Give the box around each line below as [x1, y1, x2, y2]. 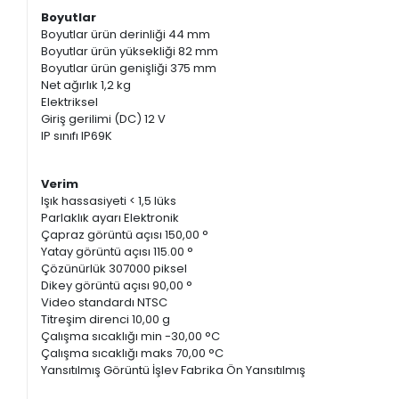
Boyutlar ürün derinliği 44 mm [41, 26, 211, 44]
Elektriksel [41, 94, 99, 111]
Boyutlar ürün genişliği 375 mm [41, 60, 217, 77]
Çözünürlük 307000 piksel [41, 260, 188, 278]
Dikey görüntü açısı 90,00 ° [41, 277, 193, 295]
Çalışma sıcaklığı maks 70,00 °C [41, 345, 224, 362]
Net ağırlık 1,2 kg [41, 77, 132, 94]
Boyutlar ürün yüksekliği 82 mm [41, 43, 219, 61]
